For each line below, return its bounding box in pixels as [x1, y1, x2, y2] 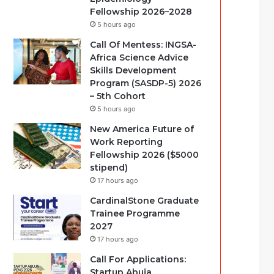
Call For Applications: [90, 254, 187, 265]
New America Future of [90, 124, 194, 135]
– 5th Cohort [90, 91, 146, 102]
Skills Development [90, 65, 177, 76]
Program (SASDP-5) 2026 [90, 78, 202, 89]
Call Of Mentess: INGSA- [90, 39, 197, 50]
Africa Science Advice [90, 52, 189, 63]
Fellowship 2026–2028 [90, 6, 193, 17]
